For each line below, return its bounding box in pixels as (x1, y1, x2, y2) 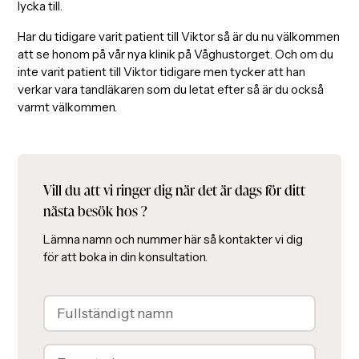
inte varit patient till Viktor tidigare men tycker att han (18, 63, 306, 79)
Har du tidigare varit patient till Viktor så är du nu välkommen (18, 28, 341, 44)
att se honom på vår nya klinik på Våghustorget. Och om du (18, 46, 334, 62)
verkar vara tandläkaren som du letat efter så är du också (18, 81, 325, 97)
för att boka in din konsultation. (43, 249, 208, 265)
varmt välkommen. (18, 99, 118, 115)
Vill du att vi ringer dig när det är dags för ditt (43, 179, 306, 200)
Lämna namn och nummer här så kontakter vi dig (43, 232, 304, 248)
